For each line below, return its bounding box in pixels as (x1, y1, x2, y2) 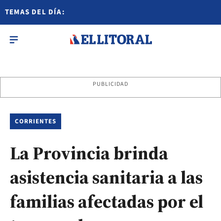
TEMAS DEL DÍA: (5, 7, 65, 17)
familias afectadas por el (10, 189, 203, 214)
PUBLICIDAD (92, 80, 129, 88)
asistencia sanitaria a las (10, 165, 203, 189)
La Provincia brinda (10, 141, 168, 165)
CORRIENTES (15, 117, 57, 126)
